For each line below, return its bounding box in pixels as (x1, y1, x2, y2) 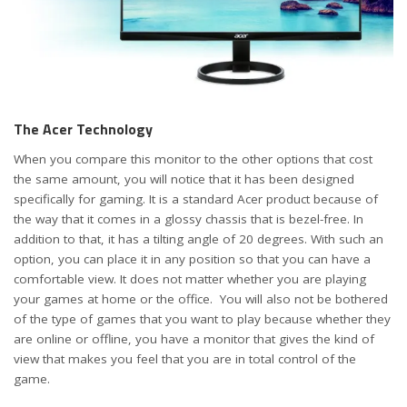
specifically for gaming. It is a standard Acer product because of (14, 191, 378, 208)
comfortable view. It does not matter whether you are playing (14, 271, 366, 288)
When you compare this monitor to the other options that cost (14, 151, 372, 168)
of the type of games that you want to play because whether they (14, 311, 391, 328)
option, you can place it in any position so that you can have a (14, 251, 371, 268)
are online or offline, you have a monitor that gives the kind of (14, 331, 374, 348)
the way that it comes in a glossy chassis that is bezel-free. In (14, 211, 363, 228)
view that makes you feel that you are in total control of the (14, 351, 356, 368)
